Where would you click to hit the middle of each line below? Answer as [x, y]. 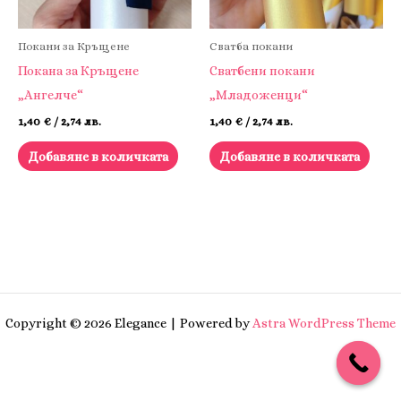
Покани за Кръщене [74, 46]
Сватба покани [251, 46]
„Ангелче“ [51, 95]
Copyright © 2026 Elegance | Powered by [129, 323]
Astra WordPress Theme [324, 323]
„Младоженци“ [259, 95]
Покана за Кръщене [78, 71]
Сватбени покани [262, 71]
